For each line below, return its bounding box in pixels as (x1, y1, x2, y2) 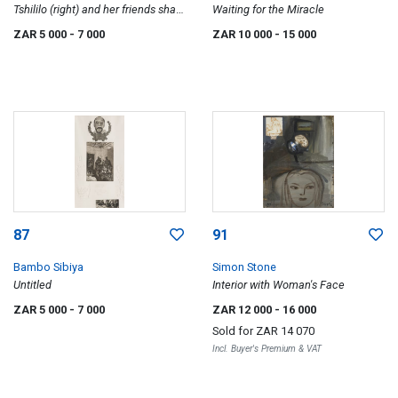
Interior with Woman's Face (212, 277, 345, 291)
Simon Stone (212, 259, 276, 274)
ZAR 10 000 (212, 28, 275, 41)
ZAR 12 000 (212, 302, 275, 316)
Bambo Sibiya (13, 259, 84, 274)
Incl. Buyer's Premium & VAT (212, 342, 322, 354)
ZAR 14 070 (256, 323, 314, 338)
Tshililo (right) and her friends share (13, 3, 186, 16)
